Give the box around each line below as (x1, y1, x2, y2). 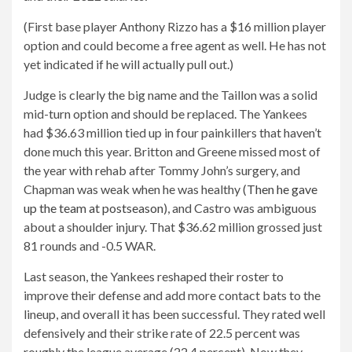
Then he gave (247, 181, 317, 196)
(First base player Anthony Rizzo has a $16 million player (24, 18, 326, 34)
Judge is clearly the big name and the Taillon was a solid (24, 86, 317, 102)
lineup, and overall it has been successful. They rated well (24, 306, 325, 321)
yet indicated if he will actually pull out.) (24, 56, 233, 71)
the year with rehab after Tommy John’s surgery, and (24, 162, 300, 178)
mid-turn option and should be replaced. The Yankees (24, 105, 307, 121)
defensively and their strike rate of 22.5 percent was (24, 324, 300, 340)
